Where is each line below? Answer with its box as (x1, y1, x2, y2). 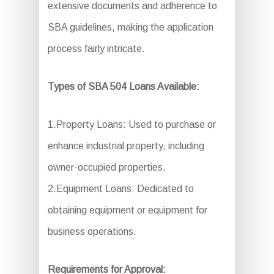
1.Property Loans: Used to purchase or (47, 119, 216, 130)
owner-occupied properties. (47, 162, 166, 173)
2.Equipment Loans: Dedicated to (47, 183, 194, 194)
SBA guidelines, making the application (47, 22, 213, 33)
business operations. (47, 226, 136, 237)
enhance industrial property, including (47, 141, 204, 152)
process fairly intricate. (47, 43, 145, 54)
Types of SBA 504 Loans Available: (47, 81, 199, 92)
